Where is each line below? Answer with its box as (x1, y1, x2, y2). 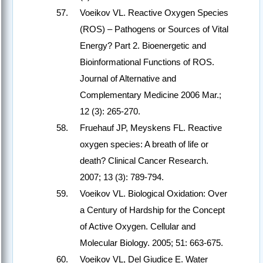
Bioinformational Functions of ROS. (80, 57, 214, 68)
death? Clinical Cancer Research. (80, 156, 208, 166)
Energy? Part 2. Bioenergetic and (80, 41, 206, 51)
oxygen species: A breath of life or (80, 139, 208, 150)
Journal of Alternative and (80, 73, 176, 84)
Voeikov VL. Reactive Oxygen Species (80, 8, 228, 18)
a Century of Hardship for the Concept (80, 205, 225, 215)
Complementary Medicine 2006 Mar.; (80, 90, 221, 100)
